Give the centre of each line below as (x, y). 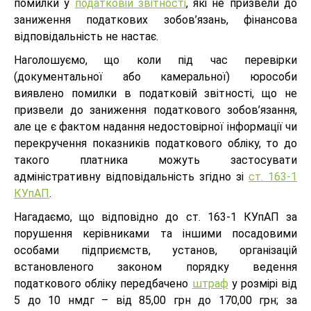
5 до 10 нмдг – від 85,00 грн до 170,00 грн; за (155, 300)
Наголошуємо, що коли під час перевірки (155, 60)
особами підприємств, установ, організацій (155, 250)
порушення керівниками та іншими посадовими (155, 234)
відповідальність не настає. (86, 36)
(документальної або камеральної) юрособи (155, 77)
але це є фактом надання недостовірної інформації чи (155, 127)
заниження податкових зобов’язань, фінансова (155, 20)
